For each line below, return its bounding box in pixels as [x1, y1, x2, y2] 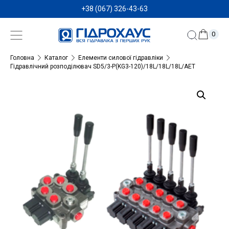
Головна [10, 54, 34, 61]
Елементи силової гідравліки [78, 54, 163, 61]
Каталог [44, 54, 68, 61]
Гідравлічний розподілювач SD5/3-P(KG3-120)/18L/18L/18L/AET [10, 62, 195, 70]
